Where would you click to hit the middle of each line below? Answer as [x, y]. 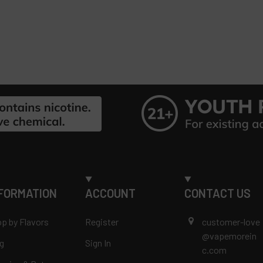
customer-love [231, 222]
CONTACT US [218, 193]
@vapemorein [230, 236]
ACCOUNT [111, 193]
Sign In [98, 243]
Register [102, 222]
